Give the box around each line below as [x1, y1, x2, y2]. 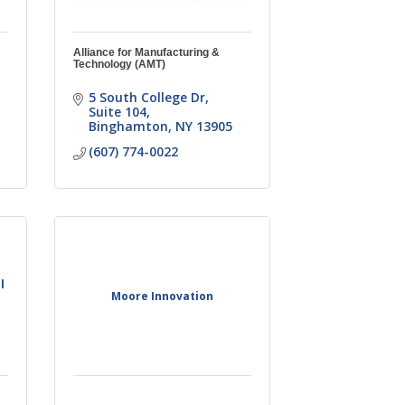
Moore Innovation [110, 287, 213, 304]
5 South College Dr [89, 88, 206, 106]
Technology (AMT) [72, 57, 165, 71]
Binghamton [89, 117, 169, 135]
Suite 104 [89, 102, 147, 120]
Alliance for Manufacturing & [72, 45, 220, 59]
